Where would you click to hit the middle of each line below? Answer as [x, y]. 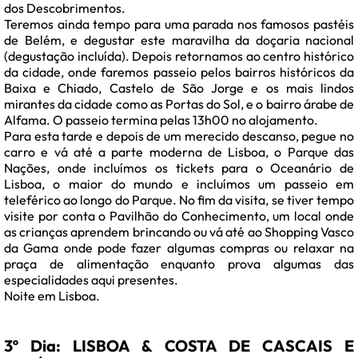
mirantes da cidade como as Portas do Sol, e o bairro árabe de [179, 104]
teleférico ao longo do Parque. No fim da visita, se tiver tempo [179, 200]
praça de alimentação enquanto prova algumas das [179, 264]
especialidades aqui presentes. [91, 280]
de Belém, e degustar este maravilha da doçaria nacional [179, 40]
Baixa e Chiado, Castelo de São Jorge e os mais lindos [179, 88]
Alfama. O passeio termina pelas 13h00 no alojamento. [161, 120]
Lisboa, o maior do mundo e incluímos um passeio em [179, 184]
